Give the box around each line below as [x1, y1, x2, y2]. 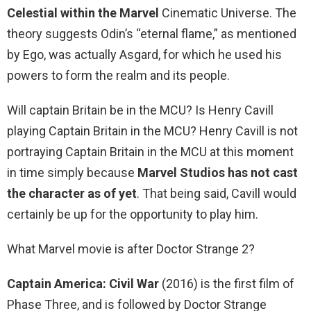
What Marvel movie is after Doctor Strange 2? [7, 242, 255, 257]
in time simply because [7, 165, 137, 180]
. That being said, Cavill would [137, 186, 296, 201]
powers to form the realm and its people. [7, 68, 230, 83]
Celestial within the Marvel [7, 6, 159, 21]
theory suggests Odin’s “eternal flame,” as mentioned [7, 26, 296, 42]
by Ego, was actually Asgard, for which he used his [7, 47, 282, 62]
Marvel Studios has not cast [137, 165, 298, 180]
